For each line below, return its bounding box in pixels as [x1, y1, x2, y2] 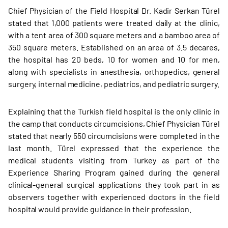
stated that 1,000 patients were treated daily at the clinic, [8, 18, 220, 27]
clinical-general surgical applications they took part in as [8, 180, 220, 189]
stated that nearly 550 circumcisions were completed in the [8, 131, 220, 140]
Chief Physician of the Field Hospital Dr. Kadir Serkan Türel [8, 6, 220, 15]
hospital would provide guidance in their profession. [8, 204, 191, 214]
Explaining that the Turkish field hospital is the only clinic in [8, 106, 220, 116]
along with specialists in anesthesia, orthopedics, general [8, 67, 220, 76]
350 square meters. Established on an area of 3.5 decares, [8, 42, 220, 52]
